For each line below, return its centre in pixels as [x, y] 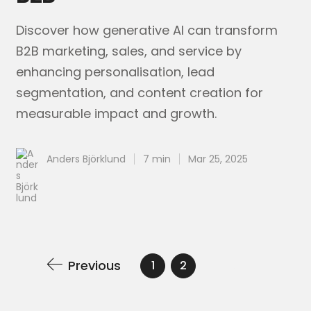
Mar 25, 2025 [218, 159]
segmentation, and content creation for [140, 93]
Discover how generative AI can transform [147, 30]
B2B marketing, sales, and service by [129, 51]
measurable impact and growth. [117, 114]
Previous [94, 266]
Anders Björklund [86, 159]
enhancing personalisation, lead [116, 72]
